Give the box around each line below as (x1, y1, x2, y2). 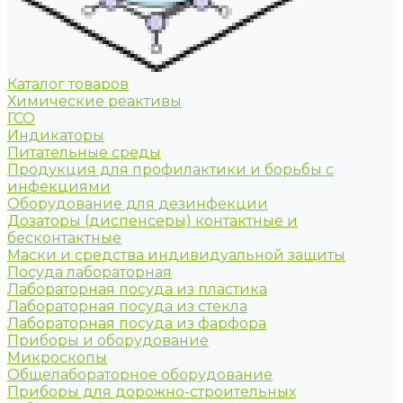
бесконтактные (7, 229, 121, 246)
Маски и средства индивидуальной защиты (7, 246, 345, 264)
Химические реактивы (7, 93, 182, 110)
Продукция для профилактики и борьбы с (7, 161, 334, 178)
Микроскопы (7, 349, 107, 366)
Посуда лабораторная (7, 264, 172, 281)
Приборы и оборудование (7, 332, 209, 349)
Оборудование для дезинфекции (7, 195, 268, 212)
